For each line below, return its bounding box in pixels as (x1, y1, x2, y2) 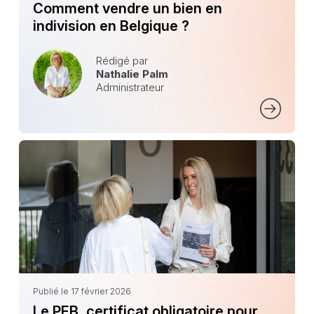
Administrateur (95, 80, 164, 94)
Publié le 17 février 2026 (32, 286, 131, 297)
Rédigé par (95, 53, 148, 67)
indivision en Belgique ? (32, 18, 189, 35)
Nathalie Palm (95, 67, 168, 81)
